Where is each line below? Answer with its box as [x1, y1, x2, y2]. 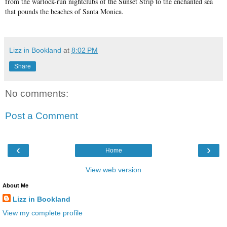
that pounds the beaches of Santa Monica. [5, 7, 124, 17]
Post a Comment [5, 110, 78, 121]
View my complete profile [3, 209, 83, 217]
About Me [3, 182, 28, 189]
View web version [86, 166, 141, 174]
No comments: [5, 88, 68, 99]
